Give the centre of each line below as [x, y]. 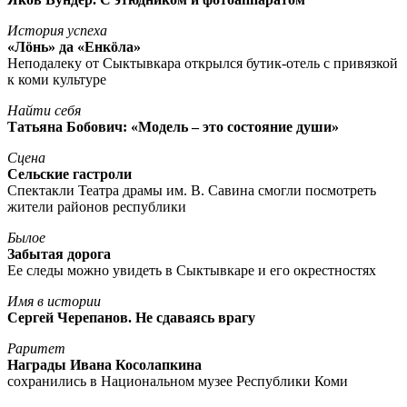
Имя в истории [54, 301]
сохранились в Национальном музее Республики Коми [178, 381]
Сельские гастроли [69, 174]
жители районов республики [97, 206]
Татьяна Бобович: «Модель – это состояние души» [173, 126]
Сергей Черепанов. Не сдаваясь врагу [131, 317]
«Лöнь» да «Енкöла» [74, 46]
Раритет [36, 348]
